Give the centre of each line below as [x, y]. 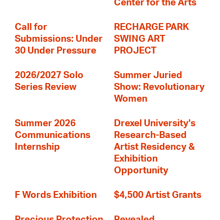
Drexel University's [155, 124]
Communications [53, 135]
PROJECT [135, 51]
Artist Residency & [154, 147]
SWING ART [140, 39]
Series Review [46, 87]
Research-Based [150, 135]
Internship [37, 147]
